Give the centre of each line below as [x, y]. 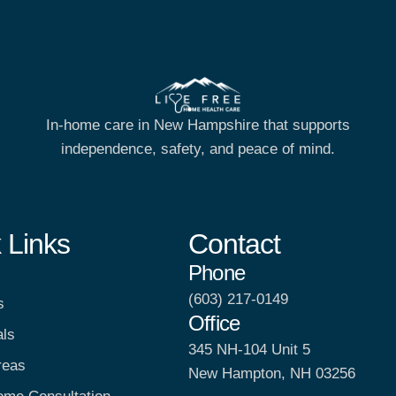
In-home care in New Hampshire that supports [198, 126]
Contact [235, 244]
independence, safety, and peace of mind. [198, 149]
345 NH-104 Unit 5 [250, 349]
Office [214, 323]
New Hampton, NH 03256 [272, 373]
